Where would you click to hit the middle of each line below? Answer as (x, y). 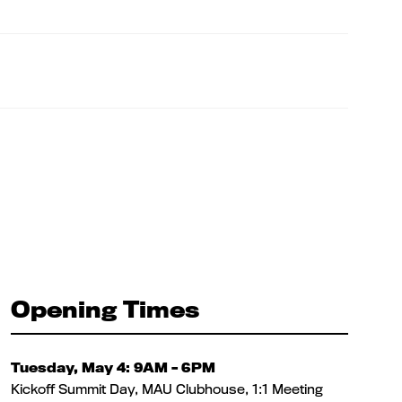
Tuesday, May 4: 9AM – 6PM (113, 367)
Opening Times (105, 308)
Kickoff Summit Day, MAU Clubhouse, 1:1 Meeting (167, 389)
